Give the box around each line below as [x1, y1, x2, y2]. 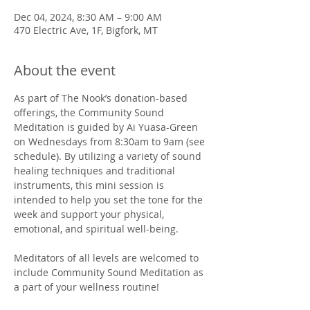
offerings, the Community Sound [14, 106, 167, 120]
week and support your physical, [14, 208, 167, 221]
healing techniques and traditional [14, 164, 178, 178]
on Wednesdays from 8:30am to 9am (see [14, 135, 208, 149]
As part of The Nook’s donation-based [14, 91, 190, 105]
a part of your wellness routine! [14, 280, 159, 294]
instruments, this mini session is [14, 179, 167, 192]
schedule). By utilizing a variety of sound [14, 149, 204, 163]
